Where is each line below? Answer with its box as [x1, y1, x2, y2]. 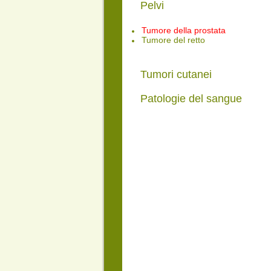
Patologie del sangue [140, 93, 242, 105]
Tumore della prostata [142, 25, 226, 35]
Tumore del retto [142, 35, 205, 45]
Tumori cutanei [140, 68, 212, 80]
